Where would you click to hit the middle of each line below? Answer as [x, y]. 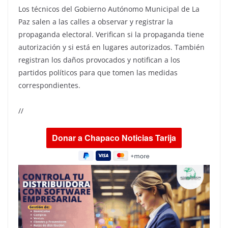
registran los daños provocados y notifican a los [99, 60]
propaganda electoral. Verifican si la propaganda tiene [111, 34]
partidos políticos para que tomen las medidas [98, 72]
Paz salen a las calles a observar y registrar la [96, 21]
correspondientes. [49, 85]
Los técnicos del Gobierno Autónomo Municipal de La [109, 9]
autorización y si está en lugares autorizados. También [111, 47]
